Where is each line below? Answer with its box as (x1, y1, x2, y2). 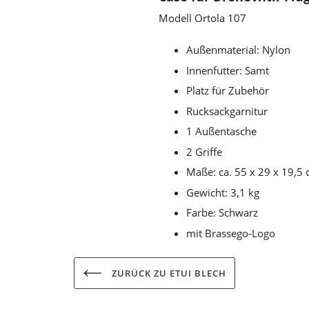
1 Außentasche (186, 124, 257, 139)
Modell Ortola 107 (159, 11, 246, 26)
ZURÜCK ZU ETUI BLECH (108, 266, 227, 279)
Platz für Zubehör (186, 83, 269, 98)
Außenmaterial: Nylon (186, 43, 290, 57)
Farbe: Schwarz (186, 206, 258, 220)
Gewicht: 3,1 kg (186, 185, 259, 199)
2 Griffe (186, 144, 222, 159)
